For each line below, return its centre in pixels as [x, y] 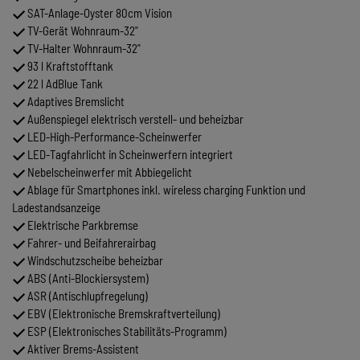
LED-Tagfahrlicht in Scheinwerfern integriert [129, 155]
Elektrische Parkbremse [82, 225]
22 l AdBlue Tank [64, 84]
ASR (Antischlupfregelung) [86, 296]
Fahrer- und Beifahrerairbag [90, 243]
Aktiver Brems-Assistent [82, 349]
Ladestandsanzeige [56, 208]
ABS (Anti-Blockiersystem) [87, 278]
